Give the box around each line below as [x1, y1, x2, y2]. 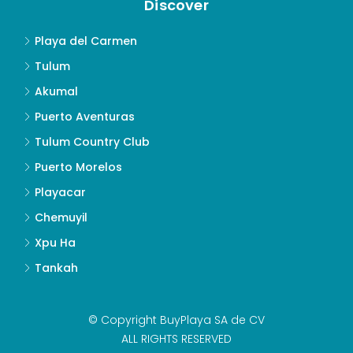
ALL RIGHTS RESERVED [121, 331, 232, 347]
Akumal [35, 84, 78, 99]
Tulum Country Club [35, 134, 150, 150]
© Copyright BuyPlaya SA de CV [88, 312, 265, 328]
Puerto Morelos [35, 159, 122, 175]
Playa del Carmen [35, 33, 137, 49]
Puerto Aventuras [35, 109, 135, 124]
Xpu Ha [35, 235, 76, 251]
